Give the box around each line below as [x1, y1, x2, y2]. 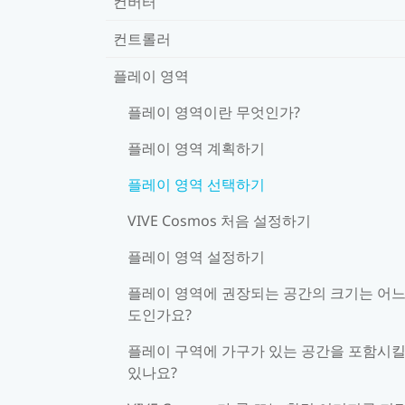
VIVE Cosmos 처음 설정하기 [127, 210, 311, 231]
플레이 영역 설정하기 [127, 246, 265, 267]
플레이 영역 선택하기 [127, 174, 265, 194]
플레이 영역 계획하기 [127, 137, 265, 158]
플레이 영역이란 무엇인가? [127, 101, 300, 122]
